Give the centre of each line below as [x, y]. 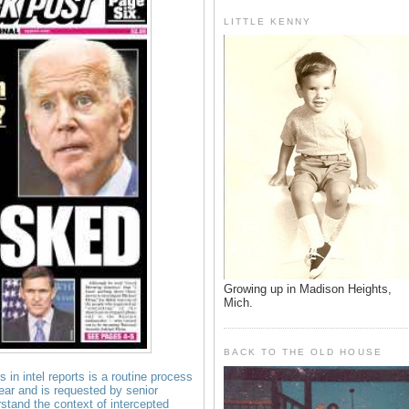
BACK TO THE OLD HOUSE [303, 352]
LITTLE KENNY [268, 21]
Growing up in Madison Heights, [308, 289]
